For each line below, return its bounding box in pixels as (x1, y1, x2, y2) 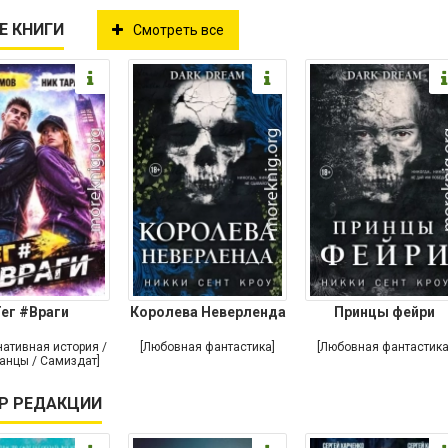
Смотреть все (133, 22, 224, 39)
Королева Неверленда (129, 304, 286, 321)
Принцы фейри (334, 304, 435, 321)
